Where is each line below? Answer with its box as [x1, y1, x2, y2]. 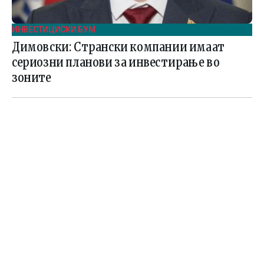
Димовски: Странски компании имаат [12, 39, 225, 54]
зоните [12, 70, 51, 85]
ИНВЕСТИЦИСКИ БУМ [12, 24, 95, 34]
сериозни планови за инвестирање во [12, 54, 220, 70]
